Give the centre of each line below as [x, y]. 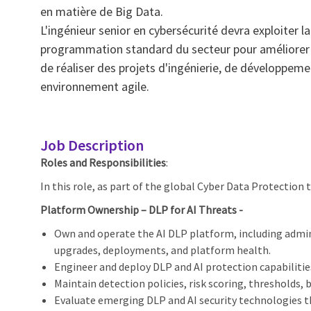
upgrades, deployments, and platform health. [162, 250]
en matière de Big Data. [102, 12]
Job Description [92, 145]
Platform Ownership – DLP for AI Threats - [142, 210]
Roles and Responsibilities [103, 163]
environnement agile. [95, 87]
